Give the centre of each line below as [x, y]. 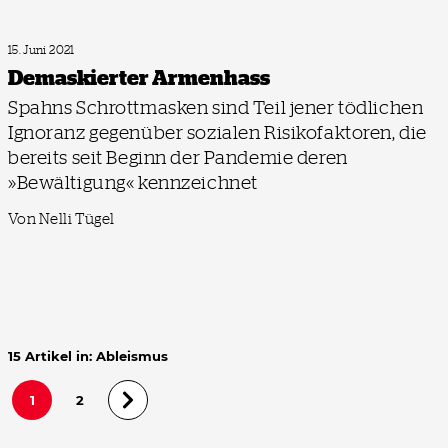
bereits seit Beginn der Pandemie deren [178, 157]
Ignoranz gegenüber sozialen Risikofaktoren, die [217, 132]
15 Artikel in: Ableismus [88, 356]
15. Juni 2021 [41, 50]
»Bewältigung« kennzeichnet [133, 182]
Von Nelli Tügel [61, 219]
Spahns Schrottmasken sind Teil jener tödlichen [216, 107]
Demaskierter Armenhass [139, 77]
